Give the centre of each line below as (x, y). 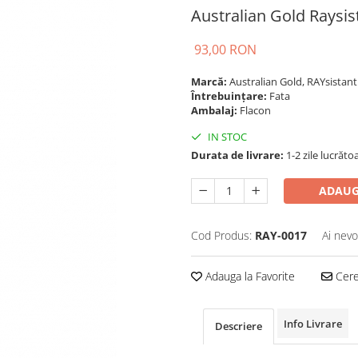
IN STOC (226, 137)
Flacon (257, 110)
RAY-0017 (281, 235)
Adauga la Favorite (249, 276)
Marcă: (210, 82)
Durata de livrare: (237, 155)
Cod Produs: (221, 235)
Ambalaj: (215, 110)
